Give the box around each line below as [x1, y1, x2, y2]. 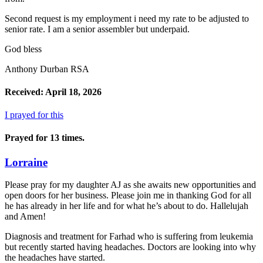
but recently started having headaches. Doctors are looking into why [5, 242, 256, 252]
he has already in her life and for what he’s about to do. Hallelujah [5, 201, 248, 211]
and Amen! [5, 211, 46, 222]
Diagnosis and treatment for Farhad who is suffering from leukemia [5, 231, 253, 242]
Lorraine [5, 156, 48, 168]
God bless [5, 43, 42, 54]
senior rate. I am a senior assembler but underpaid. [5, 23, 190, 34]
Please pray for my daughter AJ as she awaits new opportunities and [5, 180, 256, 190]
